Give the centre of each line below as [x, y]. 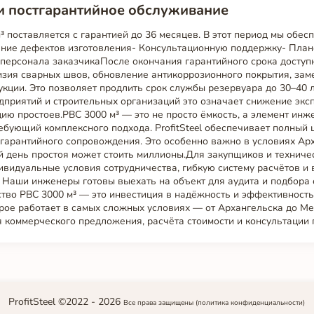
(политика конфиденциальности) [250, 302]
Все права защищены [159, 302]
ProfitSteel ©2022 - [53, 301]
